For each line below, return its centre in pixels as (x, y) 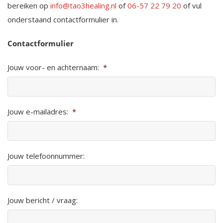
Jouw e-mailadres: (38, 111)
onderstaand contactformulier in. (63, 19)
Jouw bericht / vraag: (43, 200)
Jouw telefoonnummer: (46, 156)
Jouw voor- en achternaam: (53, 67)
